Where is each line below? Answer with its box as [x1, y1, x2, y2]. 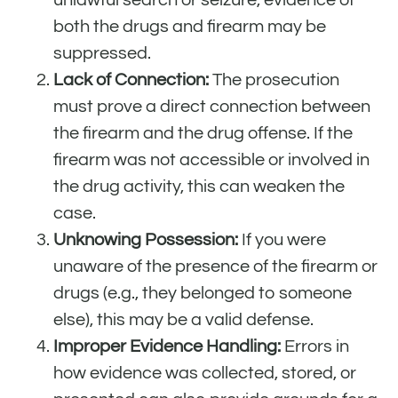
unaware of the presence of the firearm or [53, 257, 378, 275]
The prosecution [209, 70, 339, 89]
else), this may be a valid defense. [53, 310, 314, 329]
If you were [238, 230, 326, 249]
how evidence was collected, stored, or [53, 363, 356, 382]
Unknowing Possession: [53, 230, 238, 249]
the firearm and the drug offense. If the [53, 123, 353, 142]
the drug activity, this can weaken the [53, 177, 345, 195]
